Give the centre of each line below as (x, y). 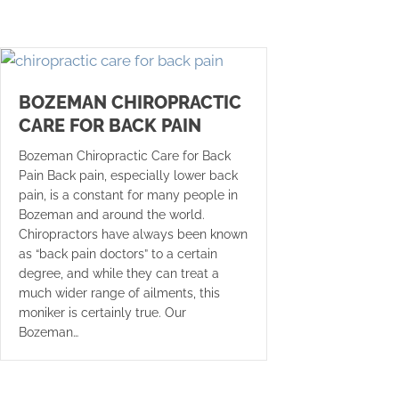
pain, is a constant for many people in (128, 195)
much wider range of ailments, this (119, 293)
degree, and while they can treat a (119, 274)
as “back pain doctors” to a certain (118, 254)
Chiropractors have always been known (133, 235)
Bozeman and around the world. (112, 215)
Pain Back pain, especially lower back (128, 176)
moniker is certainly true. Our (102, 313)
